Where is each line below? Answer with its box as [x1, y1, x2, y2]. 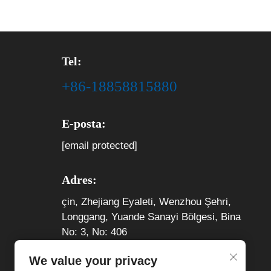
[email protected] [62, 140, 137, 151]
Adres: [62, 173, 97, 186]
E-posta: [62, 117, 106, 130]
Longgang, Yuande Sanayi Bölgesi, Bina [62, 211, 241, 223]
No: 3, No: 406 [62, 226, 127, 238]
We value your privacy [29, 254, 157, 267]
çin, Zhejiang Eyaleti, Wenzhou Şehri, [62, 196, 231, 207]
